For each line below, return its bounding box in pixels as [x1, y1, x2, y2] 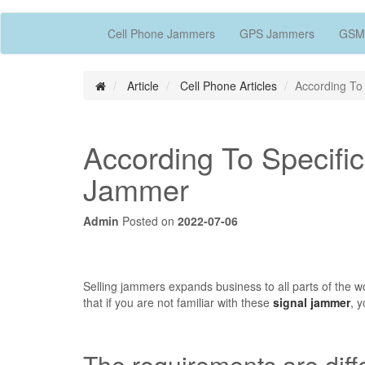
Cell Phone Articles [180, 77, 277, 94]
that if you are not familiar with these [83, 293, 273, 310]
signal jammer [273, 293, 350, 310]
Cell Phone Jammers [108, 24, 215, 42]
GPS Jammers [240, 24, 314, 42]
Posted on [119, 212, 178, 229]
